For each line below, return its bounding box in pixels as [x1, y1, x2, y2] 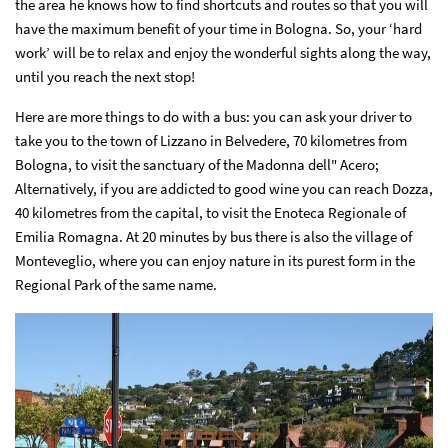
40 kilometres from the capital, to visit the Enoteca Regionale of [15, 203, 406, 222]
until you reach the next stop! [15, 67, 195, 86]
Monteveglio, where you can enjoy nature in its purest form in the [15, 251, 415, 270]
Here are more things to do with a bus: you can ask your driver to [15, 107, 412, 126]
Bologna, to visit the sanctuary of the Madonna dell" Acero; [15, 155, 379, 174]
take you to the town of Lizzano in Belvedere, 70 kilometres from [15, 131, 407, 150]
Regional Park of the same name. [15, 275, 217, 294]
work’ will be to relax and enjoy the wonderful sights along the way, [15, 43, 431, 62]
